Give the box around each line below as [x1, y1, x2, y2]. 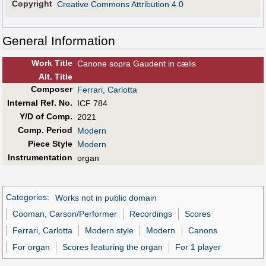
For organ [12, 242, 50, 252]
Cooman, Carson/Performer [12, 209, 118, 219]
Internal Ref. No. [7, 97, 72, 107]
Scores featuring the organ [62, 242, 163, 252]
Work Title [31, 58, 72, 68]
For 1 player [175, 242, 221, 252]
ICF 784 [77, 98, 107, 108]
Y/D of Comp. [19, 111, 72, 121]
